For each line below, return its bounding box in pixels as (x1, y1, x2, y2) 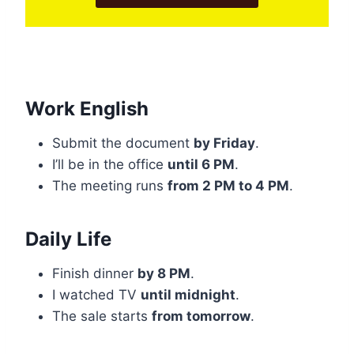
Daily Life (25, 227, 111, 250)
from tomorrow (152, 307, 250, 324)
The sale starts (52, 307, 152, 324)
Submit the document (52, 134, 194, 151)
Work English (25, 96, 149, 120)
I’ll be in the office (52, 156, 168, 172)
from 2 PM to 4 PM (168, 177, 289, 194)
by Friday (194, 134, 255, 151)
